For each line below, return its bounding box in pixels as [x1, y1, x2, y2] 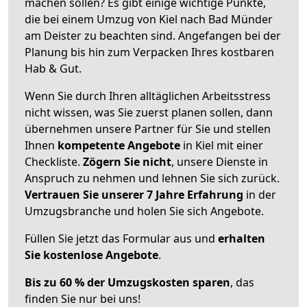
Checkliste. [25, 153, 83, 169]
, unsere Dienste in [171, 153, 268, 169]
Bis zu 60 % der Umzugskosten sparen [25, 274, 230, 290]
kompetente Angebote [58, 137, 180, 153]
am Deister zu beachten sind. [25, 27, 178, 43]
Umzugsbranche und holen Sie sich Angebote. [25, 203, 264, 219]
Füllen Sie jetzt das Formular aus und [25, 230, 218, 246]
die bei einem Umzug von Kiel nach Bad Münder [25, 11, 273, 27]
